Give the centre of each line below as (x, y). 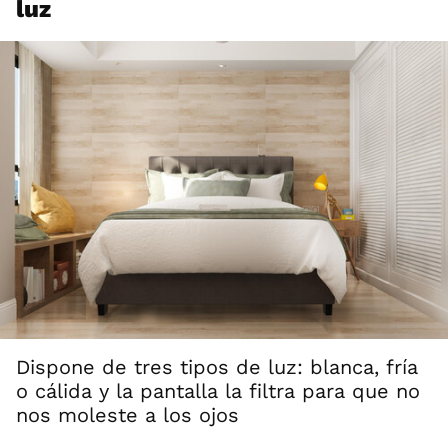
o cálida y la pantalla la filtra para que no (218, 391)
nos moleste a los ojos (127, 415)
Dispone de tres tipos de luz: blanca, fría (217, 367)
